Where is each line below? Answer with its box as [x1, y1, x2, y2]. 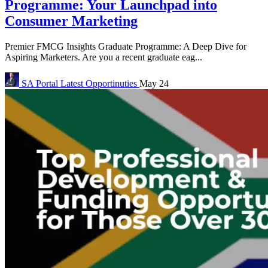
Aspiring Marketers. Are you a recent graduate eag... [5, 51, 202, 62]
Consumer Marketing [5, 13, 138, 29]
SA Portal [22, 78, 58, 89]
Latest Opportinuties [60, 78, 139, 89]
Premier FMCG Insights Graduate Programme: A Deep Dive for [5, 41, 246, 51]
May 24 [139, 78, 169, 89]
